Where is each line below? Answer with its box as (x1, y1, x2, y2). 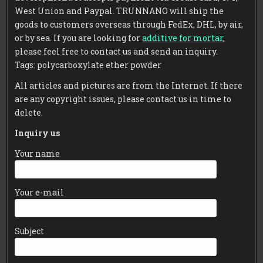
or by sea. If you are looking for (15, 32, 143, 43)
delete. (15, 106, 43, 118)
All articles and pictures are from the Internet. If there (15, 79, 243, 91)
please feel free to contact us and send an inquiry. (15, 45, 218, 57)
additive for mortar (142, 32, 224, 43)
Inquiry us (15, 127, 60, 139)
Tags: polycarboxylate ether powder (15, 59, 162, 70)
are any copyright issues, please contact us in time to (15, 93, 232, 104)
